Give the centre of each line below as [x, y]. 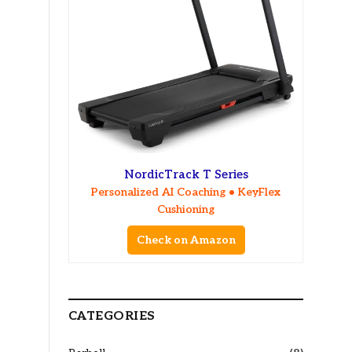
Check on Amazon [186, 240]
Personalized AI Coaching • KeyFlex [186, 192]
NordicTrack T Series [186, 175]
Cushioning [186, 210]
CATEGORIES [112, 317]
